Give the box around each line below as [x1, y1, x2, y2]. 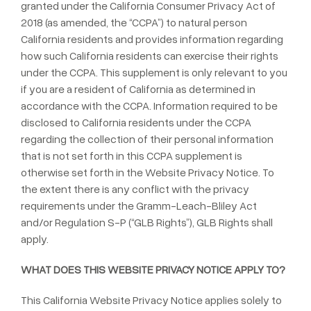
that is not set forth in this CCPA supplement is [21, 149, 242, 162]
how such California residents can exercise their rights [21, 49, 278, 62]
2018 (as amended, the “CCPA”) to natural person [21, 15, 247, 29]
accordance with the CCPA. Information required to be [21, 99, 278, 112]
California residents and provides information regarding [21, 32, 283, 46]
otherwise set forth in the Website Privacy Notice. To [21, 165, 274, 179]
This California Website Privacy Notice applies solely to [21, 293, 282, 307]
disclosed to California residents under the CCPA [21, 115, 251, 129]
